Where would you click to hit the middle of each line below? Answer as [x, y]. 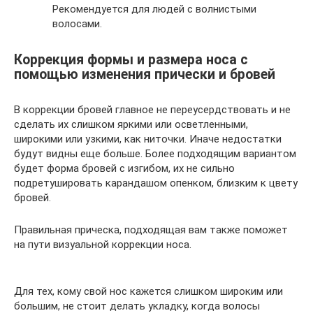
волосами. [77, 24]
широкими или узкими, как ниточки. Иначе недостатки [148, 139]
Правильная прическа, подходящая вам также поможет [151, 230]
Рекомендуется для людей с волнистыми [154, 9]
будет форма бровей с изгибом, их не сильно [124, 169]
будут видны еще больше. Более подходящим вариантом [155, 154]
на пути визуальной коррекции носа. [103, 245]
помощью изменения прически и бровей [145, 74]
